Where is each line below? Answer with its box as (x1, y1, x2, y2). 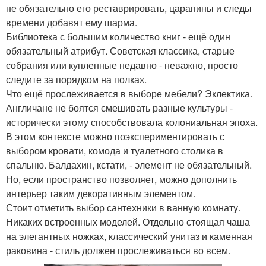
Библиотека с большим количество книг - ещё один (6, 29, 230, 43)
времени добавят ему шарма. (6, 15, 137, 29)
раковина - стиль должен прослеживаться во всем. (6, 243, 230, 257)
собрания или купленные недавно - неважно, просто (6, 58, 238, 72)
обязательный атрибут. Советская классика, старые (6, 43, 235, 58)
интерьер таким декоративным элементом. (6, 186, 195, 200)
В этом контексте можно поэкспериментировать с (6, 129, 224, 143)
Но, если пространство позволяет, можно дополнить (6, 172, 237, 186)
